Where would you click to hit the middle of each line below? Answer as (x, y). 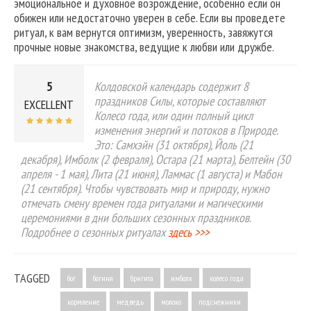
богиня (103, 278)
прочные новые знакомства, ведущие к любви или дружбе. (144, 47)
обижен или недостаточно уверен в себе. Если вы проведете (150, 18)
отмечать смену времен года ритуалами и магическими (142, 203)
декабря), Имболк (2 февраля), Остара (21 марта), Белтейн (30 (155, 160)
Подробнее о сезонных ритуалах (94, 233)
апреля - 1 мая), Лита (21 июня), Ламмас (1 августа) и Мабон (151, 174)
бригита (142, 278)
